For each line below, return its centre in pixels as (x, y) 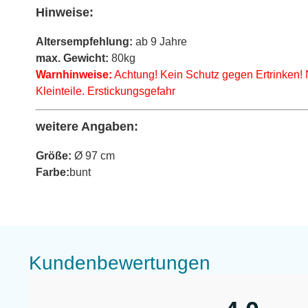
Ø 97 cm (93, 156)
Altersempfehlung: (84, 41)
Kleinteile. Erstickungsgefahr (106, 91)
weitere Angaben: (87, 127)
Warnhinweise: (74, 74)
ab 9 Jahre (160, 41)
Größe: (54, 156)
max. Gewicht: (72, 58)
